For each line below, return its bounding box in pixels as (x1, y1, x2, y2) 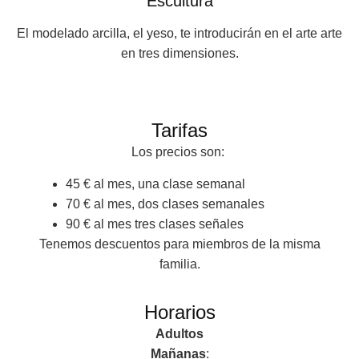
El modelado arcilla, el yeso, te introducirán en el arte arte (17, 26, 342, 40)
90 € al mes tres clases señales (66, 216, 244, 231)
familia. (159, 256, 200, 271)
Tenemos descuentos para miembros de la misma (38, 236, 321, 251)
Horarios (143, 301, 216, 323)
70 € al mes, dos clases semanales (66, 196, 265, 211)
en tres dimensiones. (120, 46, 239, 60)
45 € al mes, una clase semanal (66, 176, 246, 191)
